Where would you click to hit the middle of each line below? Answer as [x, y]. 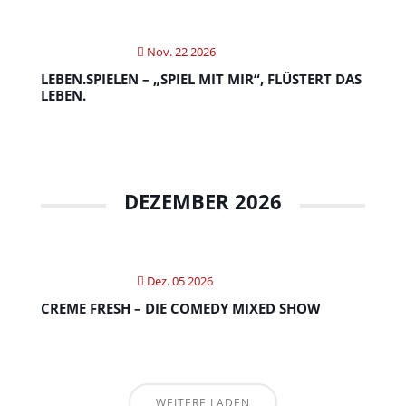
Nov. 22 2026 [179, 52]
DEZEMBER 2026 [203, 201]
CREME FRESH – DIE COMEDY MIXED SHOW [180, 308]
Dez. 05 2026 [178, 281]
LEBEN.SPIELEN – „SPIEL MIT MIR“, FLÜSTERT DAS [201, 79]
